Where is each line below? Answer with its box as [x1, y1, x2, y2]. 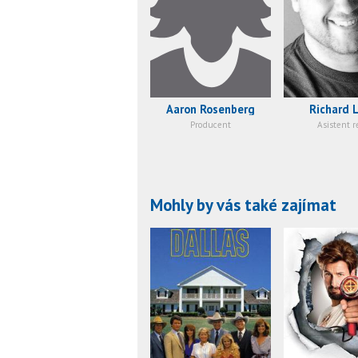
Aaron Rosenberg [166, 101, 255, 117]
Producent [190, 118, 231, 130]
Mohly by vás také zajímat [150, 193, 336, 216]
